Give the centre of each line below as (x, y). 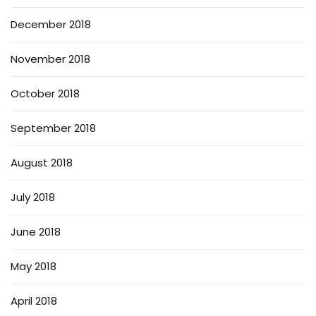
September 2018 (53, 128)
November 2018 (50, 59)
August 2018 (42, 163)
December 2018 (51, 25)
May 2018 (34, 267)
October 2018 (45, 94)
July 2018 (33, 197)
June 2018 (36, 232)
